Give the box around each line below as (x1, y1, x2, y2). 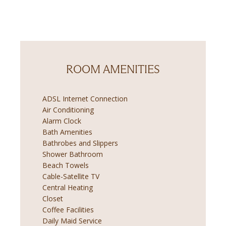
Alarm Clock (42, 116, 81, 126)
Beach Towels (42, 160, 89, 171)
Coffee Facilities (42, 205, 94, 215)
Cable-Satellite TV (42, 172, 99, 182)
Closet (42, 194, 63, 204)
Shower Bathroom (42, 149, 103, 159)
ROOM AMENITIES (66, 63, 160, 77)
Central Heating (42, 183, 93, 193)
